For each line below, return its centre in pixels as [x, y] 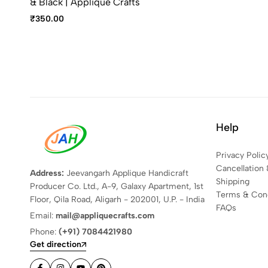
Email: [43, 216]
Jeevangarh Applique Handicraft [126, 173]
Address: [47, 173]
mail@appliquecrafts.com [105, 216]
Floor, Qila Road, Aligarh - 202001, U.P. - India [117, 200]
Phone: [44, 232]
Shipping [233, 182]
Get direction [56, 244]
